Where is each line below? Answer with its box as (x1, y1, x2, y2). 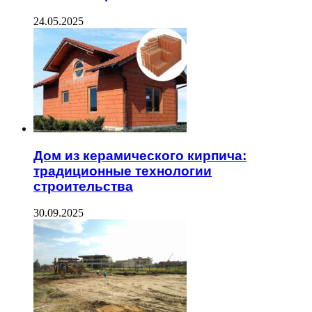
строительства (33, 178, 133, 194)
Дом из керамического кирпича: (33, 148, 247, 163)
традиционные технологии (33, 163, 212, 178)
